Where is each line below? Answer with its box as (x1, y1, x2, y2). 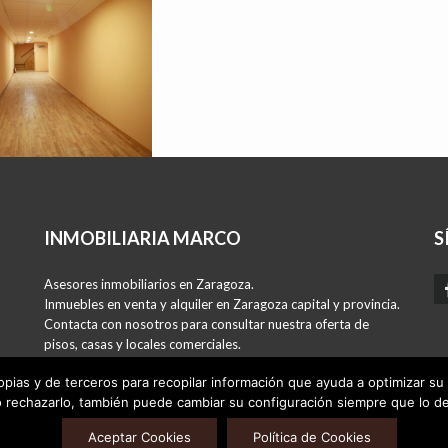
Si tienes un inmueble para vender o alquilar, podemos (44, 356, 357, 372)
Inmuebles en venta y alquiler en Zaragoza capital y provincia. (44, 296, 400, 312)
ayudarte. (44, 376, 100, 392)
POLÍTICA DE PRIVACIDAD (145, 419, 263, 431)
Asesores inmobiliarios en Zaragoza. (44, 276, 254, 292)
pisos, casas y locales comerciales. (44, 336, 241, 352)
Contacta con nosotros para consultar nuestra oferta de (44, 316, 369, 332)
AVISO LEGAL (74, 419, 134, 431)
